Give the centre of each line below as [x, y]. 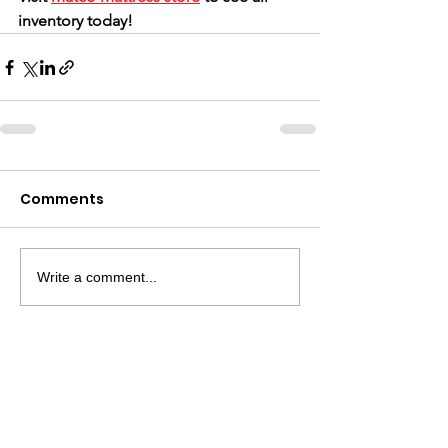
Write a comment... [97, 276]
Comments [62, 199]
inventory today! [75, 21]
